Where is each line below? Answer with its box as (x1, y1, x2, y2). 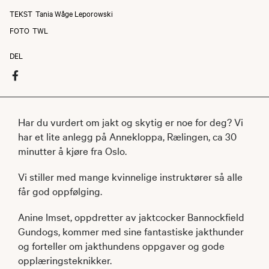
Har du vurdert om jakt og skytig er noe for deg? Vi (18, 114, 243, 128)
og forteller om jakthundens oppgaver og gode (18, 238, 225, 252)
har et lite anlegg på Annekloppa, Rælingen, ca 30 (18, 128, 237, 143)
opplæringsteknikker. (18, 252, 112, 267)
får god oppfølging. (18, 183, 102, 198)
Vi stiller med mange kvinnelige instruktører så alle (18, 169, 243, 183)
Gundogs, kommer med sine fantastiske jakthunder (18, 223, 244, 238)
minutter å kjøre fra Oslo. (18, 143, 127, 157)
